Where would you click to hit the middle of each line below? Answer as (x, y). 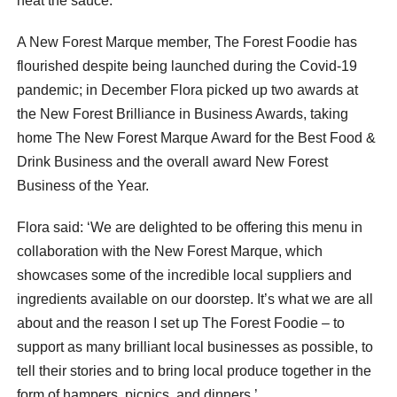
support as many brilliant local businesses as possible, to (195, 346)
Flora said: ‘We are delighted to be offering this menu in (190, 227)
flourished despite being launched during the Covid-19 (187, 66)
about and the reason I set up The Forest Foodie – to (181, 323)
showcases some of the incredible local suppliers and (184, 275)
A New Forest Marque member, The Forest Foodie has (187, 42)
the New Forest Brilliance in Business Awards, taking (183, 113)
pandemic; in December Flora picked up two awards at (187, 90)
